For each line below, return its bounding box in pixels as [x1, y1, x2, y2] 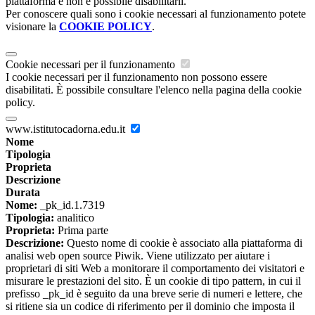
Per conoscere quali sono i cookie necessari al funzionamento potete [6, 8, 306, 20]
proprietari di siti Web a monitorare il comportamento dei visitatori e [6, 262, 304, 275]
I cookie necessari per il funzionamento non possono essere [6, 71, 267, 84]
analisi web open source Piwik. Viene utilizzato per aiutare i [6, 250, 270, 262]
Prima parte [55, 224, 108, 237]
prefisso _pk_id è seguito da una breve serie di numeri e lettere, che [6, 288, 302, 300]
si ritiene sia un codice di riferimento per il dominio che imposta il [6, 300, 295, 313]
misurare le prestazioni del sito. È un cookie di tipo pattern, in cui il [6, 275, 301, 288]
